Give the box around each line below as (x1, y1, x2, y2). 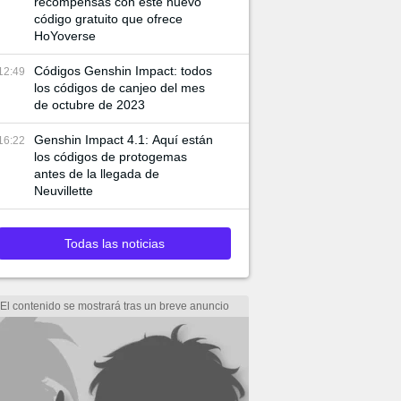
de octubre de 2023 (34, 98, 145, 112)
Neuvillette (34, 183, 93, 198)
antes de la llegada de (34, 166, 159, 181)
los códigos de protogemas (34, 149, 187, 164)
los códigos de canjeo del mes (34, 81, 205, 95)
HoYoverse (34, 29, 96, 43)
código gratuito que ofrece (34, 12, 183, 26)
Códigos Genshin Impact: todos (34, 64, 212, 78)
